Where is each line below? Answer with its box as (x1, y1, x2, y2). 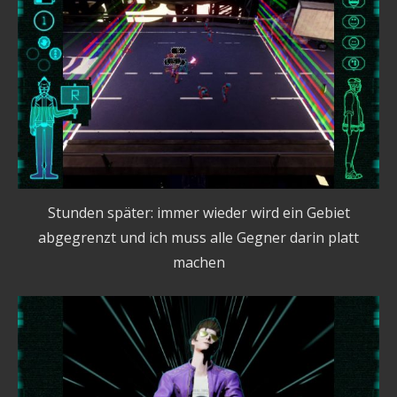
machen (172, 253, 225, 273)
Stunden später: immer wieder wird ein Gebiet (47, 203, 350, 223)
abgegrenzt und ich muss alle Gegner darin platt (38, 228, 359, 248)
